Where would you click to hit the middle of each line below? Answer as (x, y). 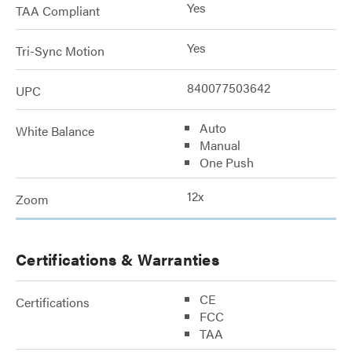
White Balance (55, 131)
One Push (227, 162)
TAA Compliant (58, 11)
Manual (220, 145)
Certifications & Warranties (117, 259)
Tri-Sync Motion (60, 51)
